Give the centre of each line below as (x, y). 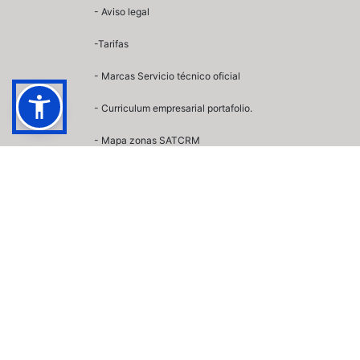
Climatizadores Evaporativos (168, 209)
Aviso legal (125, 11)
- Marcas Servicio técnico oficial (167, 76)
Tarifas (113, 43)
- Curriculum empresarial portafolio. (173, 108)
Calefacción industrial (153, 241)
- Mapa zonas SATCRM (147, 140)
